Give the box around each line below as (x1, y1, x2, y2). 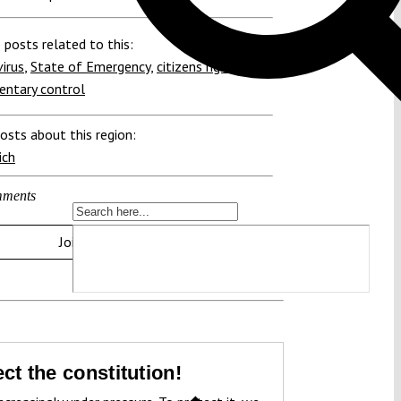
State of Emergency (30, 56, 150, 75)
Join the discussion (58, 232, 169, 251)
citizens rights (157, 56, 240, 75)
